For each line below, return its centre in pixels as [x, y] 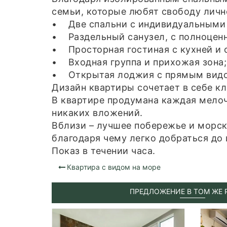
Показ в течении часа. [104, 151]
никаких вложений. [97, 113]
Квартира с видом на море [113, 167]
